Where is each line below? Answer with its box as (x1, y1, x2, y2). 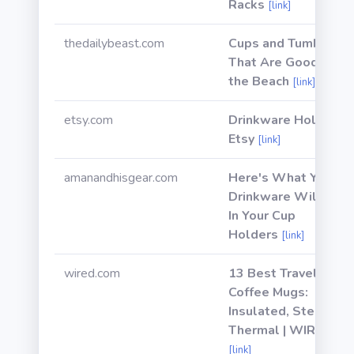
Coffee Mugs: (228, 284, 308, 301)
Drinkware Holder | (228, 111, 343, 129)
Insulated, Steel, (228, 303, 330, 320)
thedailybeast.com (64, 35, 164, 52)
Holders (228, 226, 278, 243)
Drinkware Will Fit (228, 188, 341, 205)
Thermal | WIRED (228, 322, 332, 339)
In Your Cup (228, 207, 296, 224)
